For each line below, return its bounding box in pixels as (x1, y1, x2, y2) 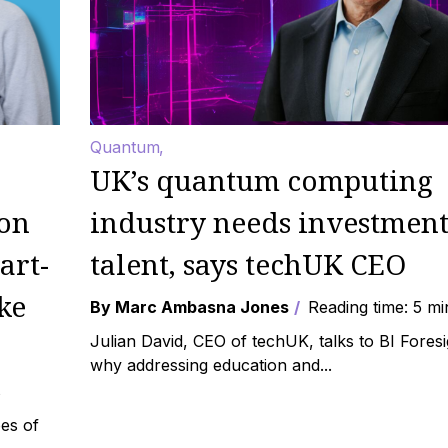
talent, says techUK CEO (90, 245, 407, 283)
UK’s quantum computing (90, 161, 434, 199)
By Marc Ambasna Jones (90, 297, 290, 317)
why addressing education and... (90, 355, 333, 375)
